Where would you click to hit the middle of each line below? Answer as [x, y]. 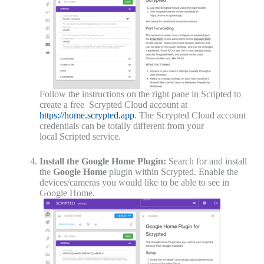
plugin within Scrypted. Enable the [172, 172]
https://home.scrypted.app [87, 115]
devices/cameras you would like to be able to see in [134, 183]
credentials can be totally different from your [121, 126]
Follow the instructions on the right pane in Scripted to [140, 94]
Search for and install [206, 161]
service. [105, 137]
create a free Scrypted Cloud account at [113, 105]
